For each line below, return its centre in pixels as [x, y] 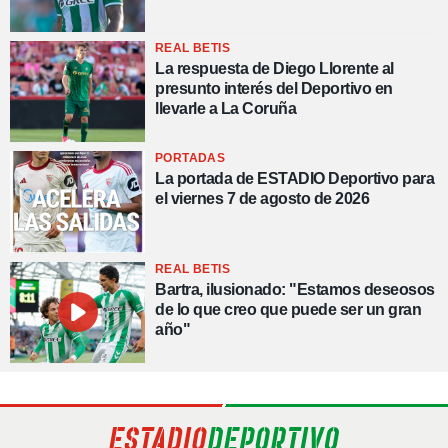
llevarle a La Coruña [225, 109]
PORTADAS [190, 158]
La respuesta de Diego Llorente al [274, 69]
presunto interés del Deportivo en [274, 89]
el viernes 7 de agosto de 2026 [262, 199]
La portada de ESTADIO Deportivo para [294, 179]
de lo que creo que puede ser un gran [288, 309]
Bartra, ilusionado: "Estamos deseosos [295, 289]
